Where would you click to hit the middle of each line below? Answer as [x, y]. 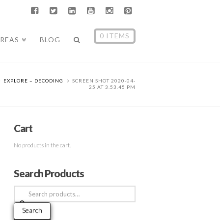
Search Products [49, 174]
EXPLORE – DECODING [33, 81]
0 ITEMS [114, 36]
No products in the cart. [42, 145]
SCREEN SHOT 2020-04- [104, 81]
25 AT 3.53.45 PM [112, 87]
